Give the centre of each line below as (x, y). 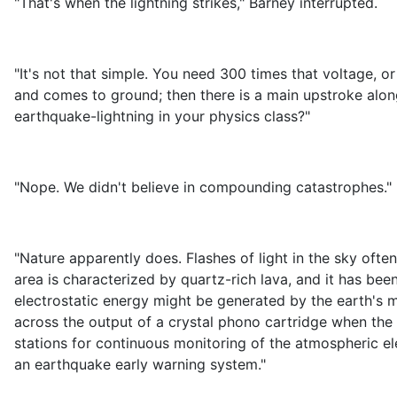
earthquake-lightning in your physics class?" (162, 117)
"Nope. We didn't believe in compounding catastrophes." (203, 187)
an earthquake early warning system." (140, 365)
